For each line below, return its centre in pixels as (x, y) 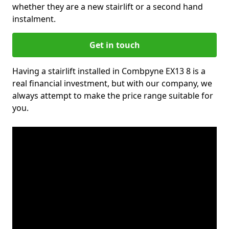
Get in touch (114, 45)
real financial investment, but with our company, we (112, 83)
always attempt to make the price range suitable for (113, 96)
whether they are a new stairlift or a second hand (108, 7)
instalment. (34, 19)
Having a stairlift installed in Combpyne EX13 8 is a (109, 71)
